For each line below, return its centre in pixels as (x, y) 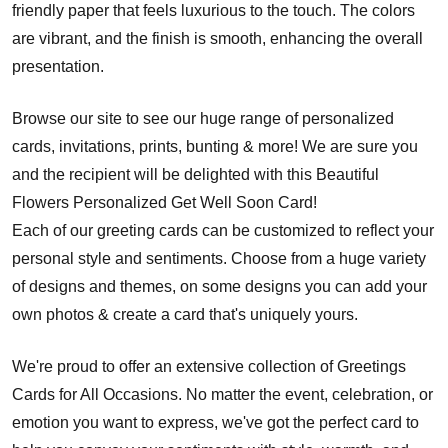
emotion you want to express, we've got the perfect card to (215, 422)
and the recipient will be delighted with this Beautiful (195, 174)
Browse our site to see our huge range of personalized (203, 118)
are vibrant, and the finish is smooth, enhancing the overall (217, 38)
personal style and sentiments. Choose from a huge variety (219, 258)
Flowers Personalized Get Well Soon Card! (164, 202)
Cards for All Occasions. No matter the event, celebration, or (222, 394)
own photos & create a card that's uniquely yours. (185, 314)
